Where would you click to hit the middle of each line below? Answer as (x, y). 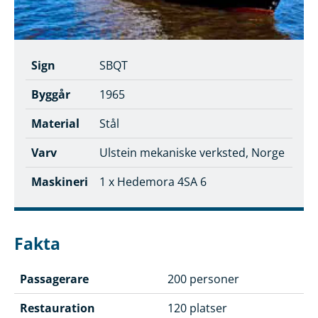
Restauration (57, 308)
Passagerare (54, 279)
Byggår (51, 94)
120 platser (197, 308)
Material (55, 124)
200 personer (203, 279)
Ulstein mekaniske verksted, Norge (192, 153)
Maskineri (60, 182)
